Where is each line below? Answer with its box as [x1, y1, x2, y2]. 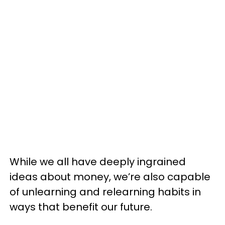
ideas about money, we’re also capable [10, 170, 210, 184]
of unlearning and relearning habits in [10, 185, 201, 199]
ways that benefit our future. [10, 200, 152, 214]
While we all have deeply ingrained [10, 155, 186, 169]
